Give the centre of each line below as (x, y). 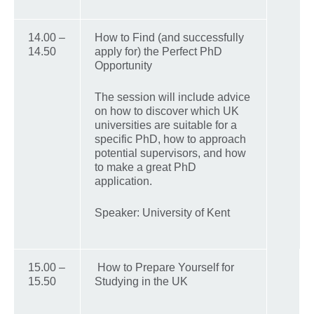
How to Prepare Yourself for (164, 267)
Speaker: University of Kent (164, 212)
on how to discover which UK (167, 111)
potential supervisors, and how (170, 153)
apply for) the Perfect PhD (158, 51)
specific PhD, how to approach (170, 139)
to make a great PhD (145, 167)
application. (123, 181)
